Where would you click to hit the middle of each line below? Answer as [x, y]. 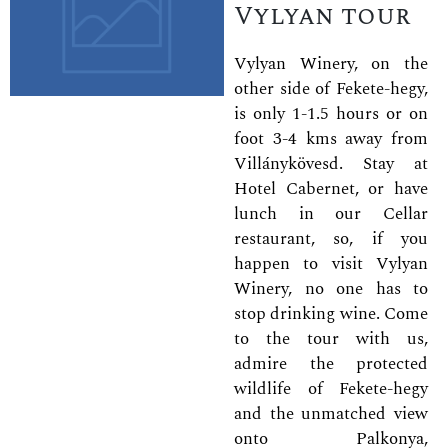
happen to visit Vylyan [331, 263]
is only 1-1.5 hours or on [331, 113]
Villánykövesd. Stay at [331, 163]
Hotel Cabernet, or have [331, 188]
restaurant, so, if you [331, 238]
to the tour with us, [331, 338]
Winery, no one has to [331, 288]
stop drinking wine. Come [331, 313]
